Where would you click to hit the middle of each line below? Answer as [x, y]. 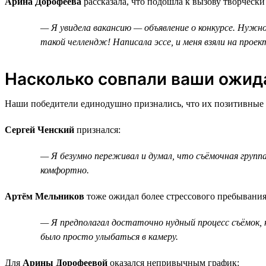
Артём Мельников [45, 196]
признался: [97, 129]
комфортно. [65, 170]
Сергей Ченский [39, 129]
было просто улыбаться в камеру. [109, 236]
